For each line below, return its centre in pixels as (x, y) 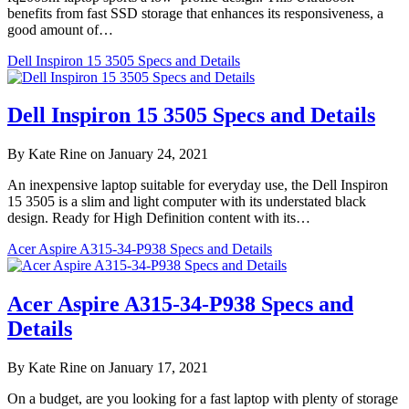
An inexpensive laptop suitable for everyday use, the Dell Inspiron (198, 185)
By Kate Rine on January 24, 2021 (108, 154)
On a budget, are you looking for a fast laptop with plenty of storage (203, 399)
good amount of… (60, 29)
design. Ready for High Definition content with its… (159, 218)
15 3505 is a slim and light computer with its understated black (187, 202)
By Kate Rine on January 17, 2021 (108, 368)
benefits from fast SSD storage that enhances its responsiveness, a (195, 13)
